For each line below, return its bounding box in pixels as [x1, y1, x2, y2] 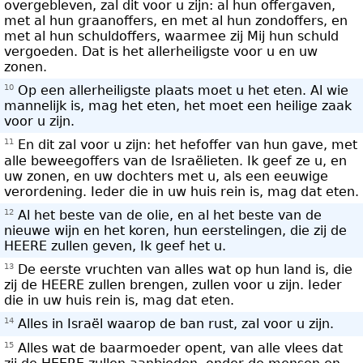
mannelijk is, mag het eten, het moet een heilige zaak [4, 98, 352, 114]
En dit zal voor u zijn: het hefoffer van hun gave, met [14, 137, 357, 153]
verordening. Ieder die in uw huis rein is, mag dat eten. [4, 183, 359, 199]
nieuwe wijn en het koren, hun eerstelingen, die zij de [4, 222, 347, 238]
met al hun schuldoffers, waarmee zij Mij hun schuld [4, 28, 339, 44]
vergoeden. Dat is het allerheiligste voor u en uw [4, 43, 318, 59]
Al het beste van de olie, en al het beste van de [14, 207, 322, 223]
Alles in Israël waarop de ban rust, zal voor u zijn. [14, 316, 334, 332]
